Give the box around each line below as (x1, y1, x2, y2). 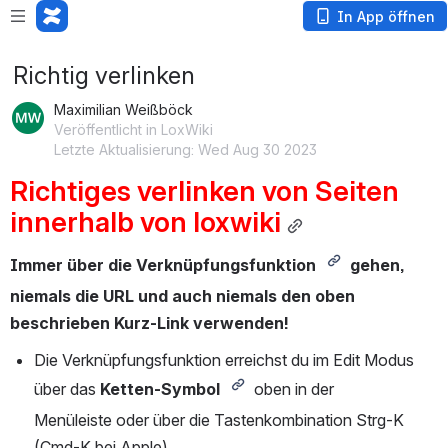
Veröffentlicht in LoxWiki (54, 121, 213, 138)
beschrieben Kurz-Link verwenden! (10, 313, 289, 333)
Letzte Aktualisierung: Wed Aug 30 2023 (54, 141, 317, 158)
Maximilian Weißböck (54, 101, 193, 118)
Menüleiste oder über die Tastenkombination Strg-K (34, 410, 404, 430)
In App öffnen (337, 8, 435, 25)
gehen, (350, 254, 405, 275)
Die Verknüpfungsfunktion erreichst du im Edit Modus (34, 350, 414, 370)
